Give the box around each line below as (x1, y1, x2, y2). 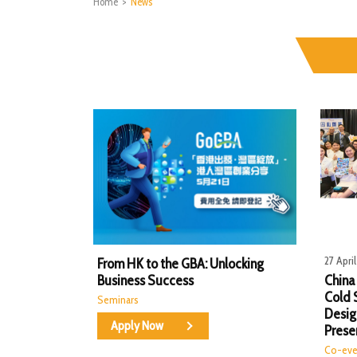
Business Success (97, 271, 194, 289)
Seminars (97, 292, 139, 308)
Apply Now (111, 317, 163, 333)
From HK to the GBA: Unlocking (97, 254, 264, 273)
